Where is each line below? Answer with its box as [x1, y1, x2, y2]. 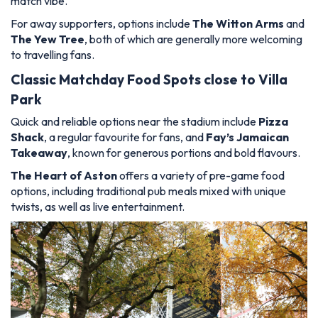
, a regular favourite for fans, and [44, 129, 206, 144]
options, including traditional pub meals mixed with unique [11, 183, 286, 198]
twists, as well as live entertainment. [11, 199, 185, 214]
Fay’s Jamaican [206, 129, 289, 144]
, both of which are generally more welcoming [84, 32, 302, 47]
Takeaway [11, 145, 67, 160]
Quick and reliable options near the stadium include [11, 114, 258, 128]
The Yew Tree [11, 32, 84, 47]
